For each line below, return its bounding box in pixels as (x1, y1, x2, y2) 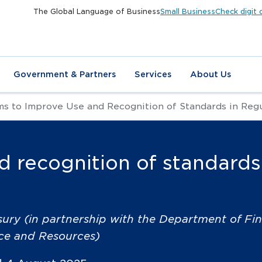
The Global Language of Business (33, 7, 160, 16)
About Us (190, 70, 231, 79)
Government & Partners (13, 70, 116, 79)
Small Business (160, 7, 215, 16)
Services (135, 70, 171, 79)
